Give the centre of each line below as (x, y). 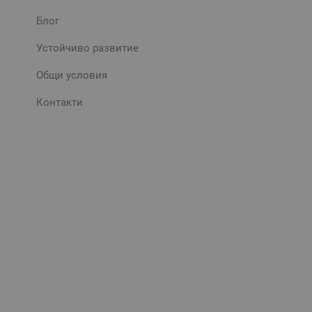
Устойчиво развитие (87, 48)
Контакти (60, 102)
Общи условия (72, 75)
